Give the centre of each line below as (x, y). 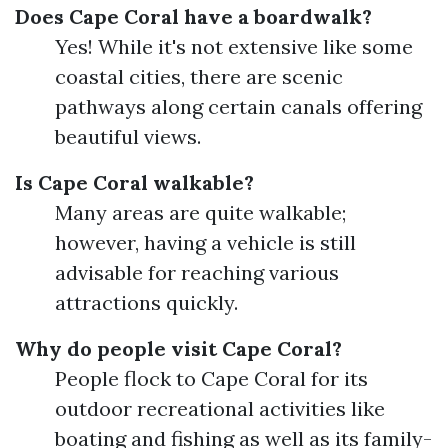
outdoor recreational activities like (220, 408)
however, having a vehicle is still (205, 242)
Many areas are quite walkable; (200, 212)
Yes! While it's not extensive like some (234, 46)
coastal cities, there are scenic (199, 76)
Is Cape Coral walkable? (134, 182)
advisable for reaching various (197, 272)
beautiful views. (128, 136)
